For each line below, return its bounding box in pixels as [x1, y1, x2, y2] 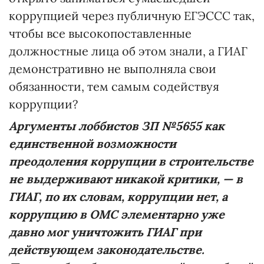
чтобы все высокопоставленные [9, 26, 192, 41]
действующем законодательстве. [9, 242, 204, 258]
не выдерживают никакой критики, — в [9, 171, 243, 187]
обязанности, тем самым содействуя [9, 79, 219, 94]
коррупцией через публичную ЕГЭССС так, [9, 8, 255, 24]
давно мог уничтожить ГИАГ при [9, 225, 202, 240]
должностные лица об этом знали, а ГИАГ [9, 44, 247, 59]
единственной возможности [9, 136, 176, 151]
